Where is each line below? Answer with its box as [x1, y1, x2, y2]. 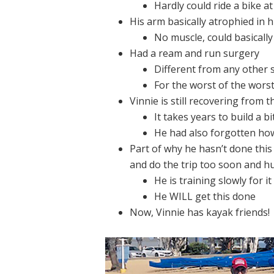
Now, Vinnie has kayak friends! [130, 206, 270, 220]
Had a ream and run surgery [130, 46, 259, 61]
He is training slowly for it [154, 174, 272, 188]
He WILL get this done [154, 190, 256, 204]
